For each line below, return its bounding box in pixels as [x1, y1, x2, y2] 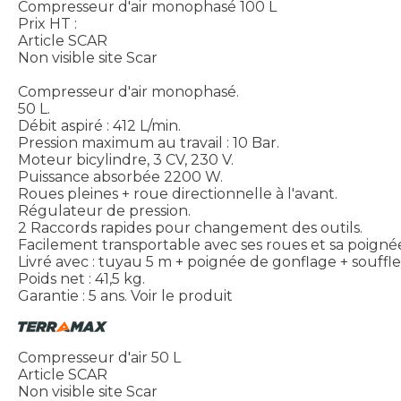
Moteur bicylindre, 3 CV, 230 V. [18, 151, 234, 169]
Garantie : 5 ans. [18, 287, 127, 305]
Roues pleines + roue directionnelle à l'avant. [18, 185, 337, 203]
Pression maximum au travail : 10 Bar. [18, 134, 279, 152]
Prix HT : [18, 15, 77, 33]
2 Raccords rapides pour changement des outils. [18, 219, 363, 237]
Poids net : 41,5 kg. [18, 270, 145, 288]
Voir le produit [131, 287, 233, 305]
